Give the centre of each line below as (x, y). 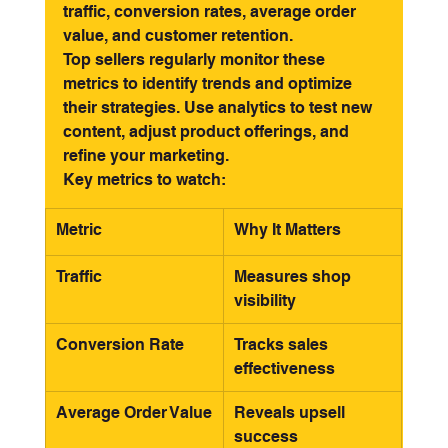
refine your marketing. (145, 155)
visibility (264, 300)
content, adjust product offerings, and (207, 131)
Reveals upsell (291, 412)
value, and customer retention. (177, 35)
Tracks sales (282, 344)
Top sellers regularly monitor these (195, 59)
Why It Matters (287, 229)
